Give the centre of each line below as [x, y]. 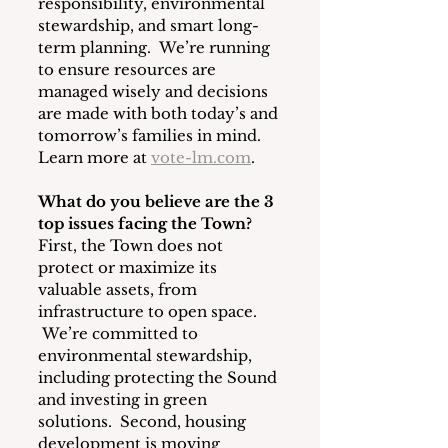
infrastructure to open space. [149, 311]
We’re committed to [120, 333]
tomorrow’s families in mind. [151, 135]
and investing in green [124, 399]
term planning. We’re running [156, 47]
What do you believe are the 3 [158, 201]
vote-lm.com [201, 157]
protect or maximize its [129, 267]
